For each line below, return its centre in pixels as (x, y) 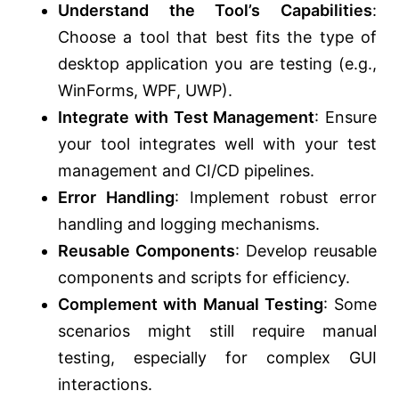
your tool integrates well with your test (217, 144)
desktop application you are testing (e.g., (217, 64)
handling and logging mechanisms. (189, 224)
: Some (350, 305)
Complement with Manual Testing (191, 305)
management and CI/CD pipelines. (186, 171)
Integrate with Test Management (187, 118)
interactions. (105, 385)
